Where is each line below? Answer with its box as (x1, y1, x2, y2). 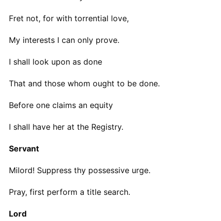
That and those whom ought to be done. (8, 78, 160, 88)
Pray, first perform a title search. (8, 186, 130, 197)
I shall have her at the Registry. (8, 121, 123, 132)
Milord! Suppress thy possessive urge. (8, 165, 150, 175)
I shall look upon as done (8, 56, 102, 67)
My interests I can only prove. (8, 35, 119, 45)
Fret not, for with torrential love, (8, 13, 129, 23)
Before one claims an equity (8, 100, 113, 110)
